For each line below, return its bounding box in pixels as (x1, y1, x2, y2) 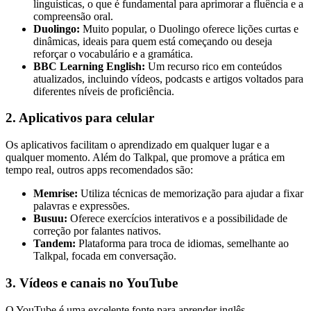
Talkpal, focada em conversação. (33, 250, 176, 262)
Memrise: (33, 187, 78, 200)
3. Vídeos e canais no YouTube (6, 275, 178, 290)
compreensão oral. (33, 10, 113, 22)
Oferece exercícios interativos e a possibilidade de (67, 212, 287, 225)
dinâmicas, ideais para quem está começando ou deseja (33, 35, 272, 47)
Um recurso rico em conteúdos (145, 60, 282, 72)
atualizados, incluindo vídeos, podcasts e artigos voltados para (33, 72, 303, 85)
